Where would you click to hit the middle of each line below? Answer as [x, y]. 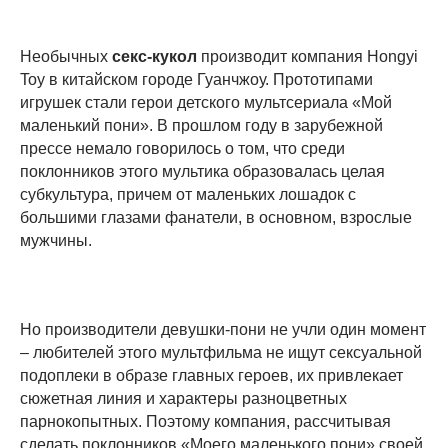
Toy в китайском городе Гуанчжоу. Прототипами [196, 79]
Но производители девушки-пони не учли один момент [223, 329]
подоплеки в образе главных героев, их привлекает [211, 375]
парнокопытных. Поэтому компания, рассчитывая [205, 421]
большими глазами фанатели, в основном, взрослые [216, 217]
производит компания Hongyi [307, 56]
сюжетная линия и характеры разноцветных [183, 398]
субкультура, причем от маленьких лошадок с [188, 194]
